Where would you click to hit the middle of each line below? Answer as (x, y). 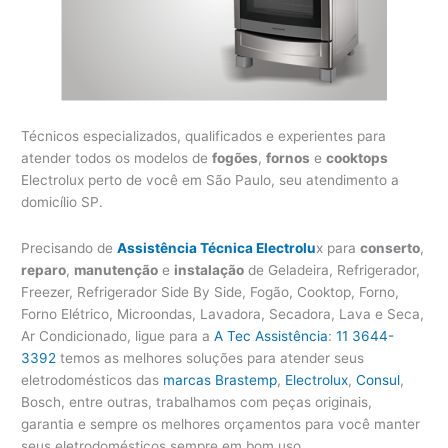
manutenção (116, 270)
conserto (390, 248)
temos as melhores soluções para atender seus (210, 358)
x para (338, 248)
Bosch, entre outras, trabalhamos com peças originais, (197, 402)
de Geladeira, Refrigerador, (332, 270)
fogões (235, 158)
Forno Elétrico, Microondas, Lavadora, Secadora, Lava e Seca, (223, 314)
